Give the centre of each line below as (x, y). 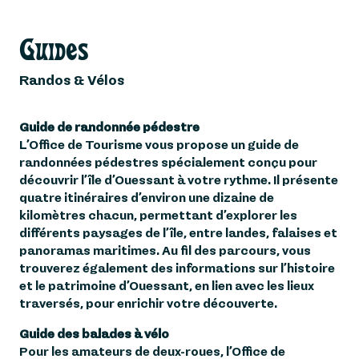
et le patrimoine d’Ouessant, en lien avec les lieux (167, 286)
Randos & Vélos (72, 80)
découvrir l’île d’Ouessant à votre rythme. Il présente (179, 180)
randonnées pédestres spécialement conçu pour (168, 162)
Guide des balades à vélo (94, 334)
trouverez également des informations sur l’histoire (177, 268)
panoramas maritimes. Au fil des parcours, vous (165, 250)
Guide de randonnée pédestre (109, 127)
